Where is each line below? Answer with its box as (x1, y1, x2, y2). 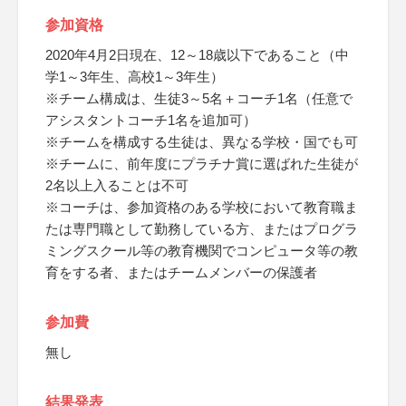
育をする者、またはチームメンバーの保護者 (45, 265, 317, 280)
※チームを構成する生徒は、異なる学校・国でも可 (45, 134, 358, 150)
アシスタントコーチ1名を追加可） (45, 112, 256, 128)
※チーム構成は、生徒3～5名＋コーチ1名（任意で (45, 91, 353, 106)
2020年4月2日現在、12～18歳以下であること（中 (45, 47, 349, 63)
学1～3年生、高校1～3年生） (45, 69, 224, 84)
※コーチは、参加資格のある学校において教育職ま (45, 199, 358, 215)
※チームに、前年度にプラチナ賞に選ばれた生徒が (45, 156, 358, 171)
